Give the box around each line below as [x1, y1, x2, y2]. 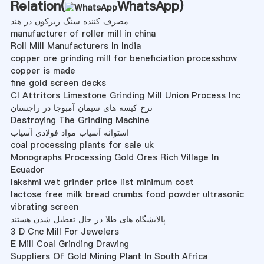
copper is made [10, 64, 75, 77]
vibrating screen [10, 200, 78, 213]
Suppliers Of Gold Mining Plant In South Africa [10, 250, 207, 262]
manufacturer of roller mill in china [10, 27, 156, 39]
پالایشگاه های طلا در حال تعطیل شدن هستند [10, 213, 166, 225]
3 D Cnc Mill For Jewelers [10, 225, 119, 237]
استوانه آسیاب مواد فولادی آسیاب [10, 126, 129, 138]
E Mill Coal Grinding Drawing [10, 237, 129, 250]
